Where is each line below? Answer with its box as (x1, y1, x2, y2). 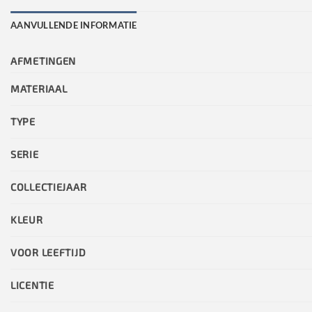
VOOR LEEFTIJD (10, 246, 86, 258)
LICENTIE (10, 279, 54, 291)
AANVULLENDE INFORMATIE (10, 19, 137, 31)
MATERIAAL (10, 82, 68, 95)
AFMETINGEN (10, 54, 77, 67)
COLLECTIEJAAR (10, 180, 87, 193)
